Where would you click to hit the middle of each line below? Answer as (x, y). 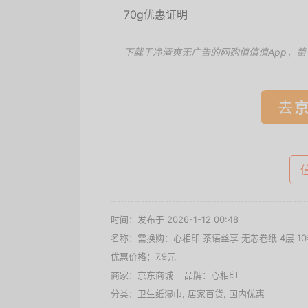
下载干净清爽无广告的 (172, 52)
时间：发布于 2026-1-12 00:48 (175, 219)
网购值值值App (253, 52)
